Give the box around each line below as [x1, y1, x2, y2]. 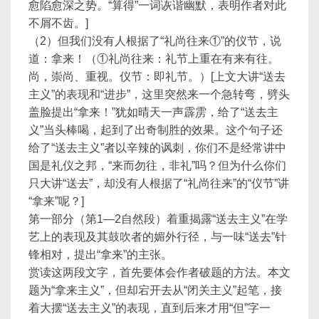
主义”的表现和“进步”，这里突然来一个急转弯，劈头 [28, 88, 290, 100]
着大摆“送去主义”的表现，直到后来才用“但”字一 [28, 302, 271, 314]
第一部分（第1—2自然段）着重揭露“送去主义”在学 [28, 213, 288, 225]
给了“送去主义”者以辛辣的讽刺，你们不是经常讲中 [28, 142, 286, 154]
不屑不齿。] [28, 17, 88, 29]
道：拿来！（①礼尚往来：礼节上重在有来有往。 [28, 53, 279, 65]
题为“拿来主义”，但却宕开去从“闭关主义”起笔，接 [28, 284, 282, 296]
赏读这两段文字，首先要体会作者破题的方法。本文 [28, 266, 291, 278]
